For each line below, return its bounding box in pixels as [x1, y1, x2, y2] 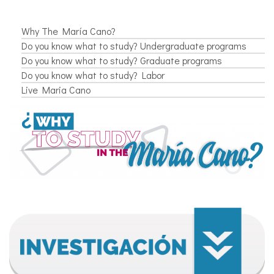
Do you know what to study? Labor [21, 68, 165, 81]
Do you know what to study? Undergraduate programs [21, 39, 246, 52]
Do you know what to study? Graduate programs [21, 53, 222, 67]
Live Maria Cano [21, 83, 91, 96]
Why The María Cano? [21, 24, 116, 37]
